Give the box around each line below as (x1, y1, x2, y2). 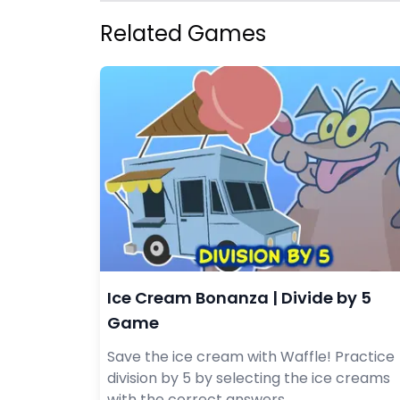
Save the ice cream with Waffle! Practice (107, 346, 395, 367)
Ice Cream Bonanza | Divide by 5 (107, 286, 371, 309)
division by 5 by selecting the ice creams (107, 367, 390, 388)
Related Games (100, 19, 266, 48)
